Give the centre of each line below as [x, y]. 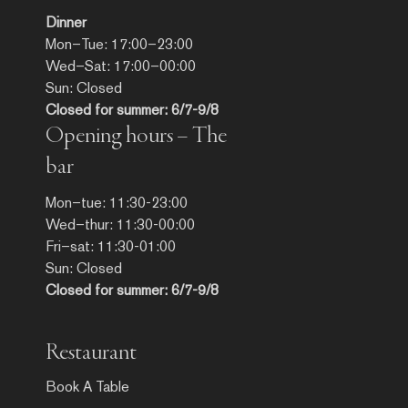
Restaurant [91, 353]
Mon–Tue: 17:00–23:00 [119, 44]
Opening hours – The [136, 136]
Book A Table [87, 386]
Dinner [66, 22]
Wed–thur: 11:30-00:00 [120, 224]
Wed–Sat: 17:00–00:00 [121, 66]
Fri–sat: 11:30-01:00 [111, 246]
